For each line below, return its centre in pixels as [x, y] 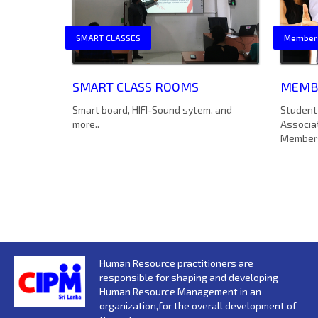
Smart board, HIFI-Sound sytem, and [152, 109]
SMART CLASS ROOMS [136, 86]
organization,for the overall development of [198, 305]
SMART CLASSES [108, 37]
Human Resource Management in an [180, 291]
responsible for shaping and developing [189, 277]
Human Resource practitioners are [176, 263]
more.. [86, 124]
